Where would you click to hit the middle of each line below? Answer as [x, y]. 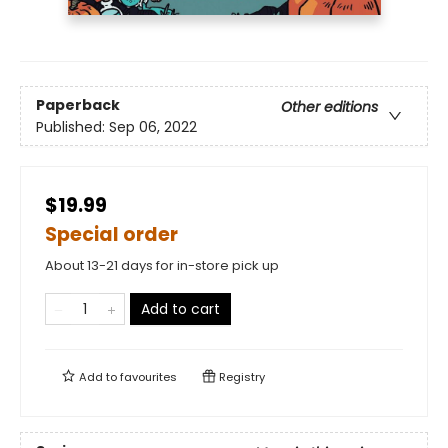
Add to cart [180, 309]
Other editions [329, 106]
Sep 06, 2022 [153, 126]
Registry [240, 377]
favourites [148, 377]
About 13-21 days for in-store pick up [162, 266]
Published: [72, 126]
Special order [111, 235]
